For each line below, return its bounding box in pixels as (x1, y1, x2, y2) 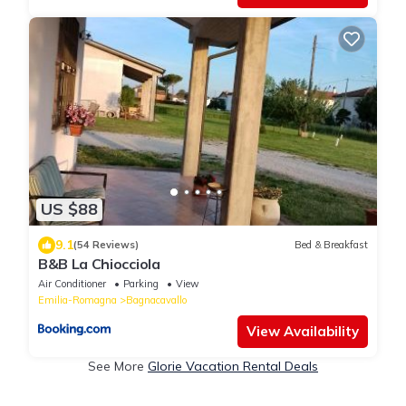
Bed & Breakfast (295, 238, 368, 252)
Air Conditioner (38, 276, 106, 290)
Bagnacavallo (126, 293, 187, 306)
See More (88, 357, 148, 374)
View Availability (246, 322, 359, 340)
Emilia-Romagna (38, 293, 117, 306)
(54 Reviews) (73, 238, 139, 252)
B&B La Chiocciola (38, 254, 160, 273)
